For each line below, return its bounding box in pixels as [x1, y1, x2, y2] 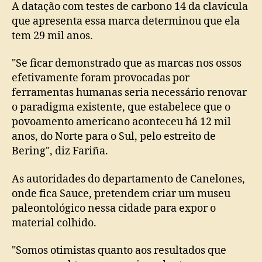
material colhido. [12, 216, 96, 230]
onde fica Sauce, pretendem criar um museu [12, 187, 230, 201]
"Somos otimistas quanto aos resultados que [12, 244, 226, 257]
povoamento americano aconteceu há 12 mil [12, 115, 231, 129]
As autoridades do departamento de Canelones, [12, 172, 245, 186]
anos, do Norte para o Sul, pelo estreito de [12, 130, 216, 143]
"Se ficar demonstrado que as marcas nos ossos [12, 57, 242, 70]
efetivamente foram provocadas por [12, 71, 189, 85]
